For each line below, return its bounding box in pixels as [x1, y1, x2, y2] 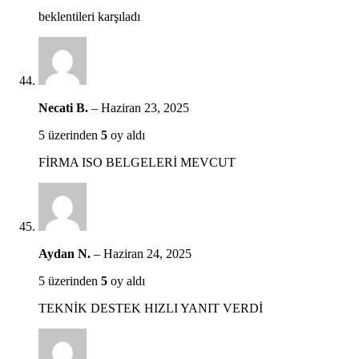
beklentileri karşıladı [38, 9, 140, 23]
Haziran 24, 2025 [103, 246, 192, 260]
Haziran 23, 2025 [101, 100, 189, 115]
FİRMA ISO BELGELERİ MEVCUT [38, 155, 236, 169]
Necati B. [38, 100, 91, 115]
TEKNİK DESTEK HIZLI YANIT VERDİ [38, 301, 263, 315]
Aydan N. [38, 246, 94, 260]
